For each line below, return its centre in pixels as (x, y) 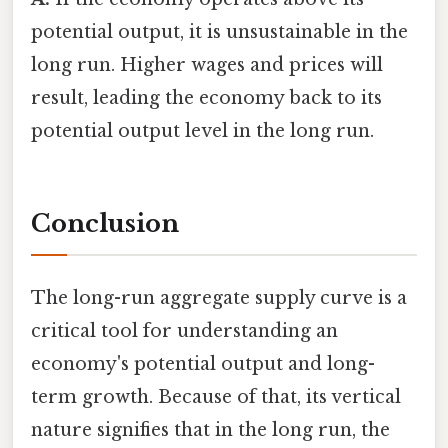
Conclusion (105, 224)
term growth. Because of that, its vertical (216, 397)
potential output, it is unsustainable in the (219, 32)
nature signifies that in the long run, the (210, 430)
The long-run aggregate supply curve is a (219, 298)
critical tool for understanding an (184, 331)
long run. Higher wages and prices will (207, 65)
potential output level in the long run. (202, 131)
